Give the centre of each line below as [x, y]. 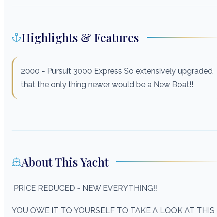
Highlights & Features [80, 37]
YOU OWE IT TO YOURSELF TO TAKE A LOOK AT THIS [113, 210]
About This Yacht [65, 162]
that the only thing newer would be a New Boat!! [107, 84]
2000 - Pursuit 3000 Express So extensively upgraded [117, 71]
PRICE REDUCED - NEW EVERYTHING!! [85, 188]
